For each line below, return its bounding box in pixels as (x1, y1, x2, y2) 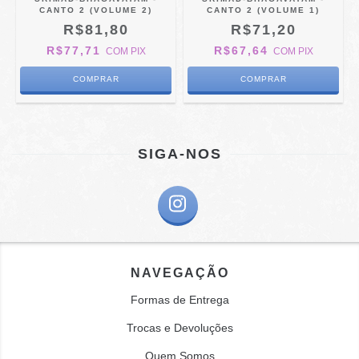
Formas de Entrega (130, 293, 229, 306)
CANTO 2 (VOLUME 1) (207, 6, 320, 14)
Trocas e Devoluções (126, 321, 233, 334)
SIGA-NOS (137, 146, 222, 162)
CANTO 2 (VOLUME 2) (39, 6, 152, 14)
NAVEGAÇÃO (130, 266, 229, 280)
